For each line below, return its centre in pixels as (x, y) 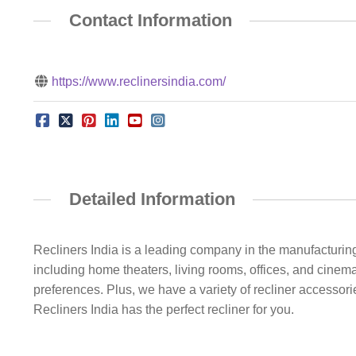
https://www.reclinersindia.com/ (139, 81)
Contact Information (150, 21)
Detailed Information (152, 199)
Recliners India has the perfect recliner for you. (163, 310)
